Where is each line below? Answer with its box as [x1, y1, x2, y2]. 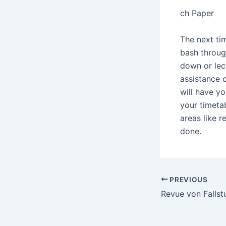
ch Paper [180, 8, 214, 19]
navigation [159, 188, 199, 198]
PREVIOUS [167, 175, 208, 184]
